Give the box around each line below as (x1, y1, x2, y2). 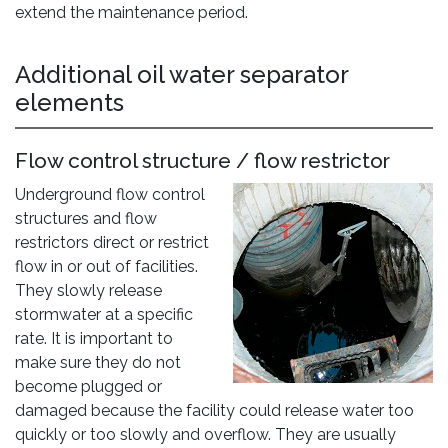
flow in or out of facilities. (15, 257, 198, 276)
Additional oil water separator (15, 60, 349, 89)
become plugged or (15, 377, 162, 396)
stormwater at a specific (15, 305, 193, 324)
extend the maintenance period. (15, 3, 248, 22)
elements (15, 88, 124, 117)
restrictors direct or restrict (15, 233, 209, 252)
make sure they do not (15, 353, 181, 372)
